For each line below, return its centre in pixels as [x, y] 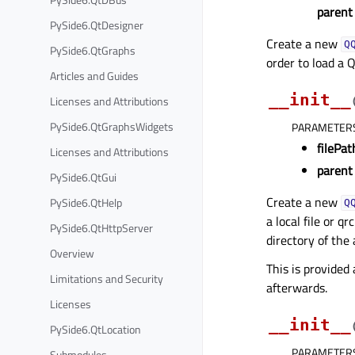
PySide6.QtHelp [86, 202]
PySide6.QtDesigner [97, 25]
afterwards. [297, 287]
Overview [72, 253]
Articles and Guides [94, 75]
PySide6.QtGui [83, 177]
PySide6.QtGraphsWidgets [112, 126]
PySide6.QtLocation [95, 329]
